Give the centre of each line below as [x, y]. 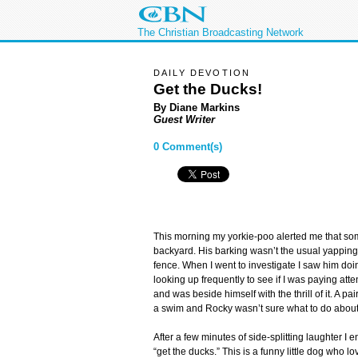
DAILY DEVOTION [202, 73]
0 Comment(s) [188, 147]
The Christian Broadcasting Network [221, 32]
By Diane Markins [197, 107]
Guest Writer [184, 119]
